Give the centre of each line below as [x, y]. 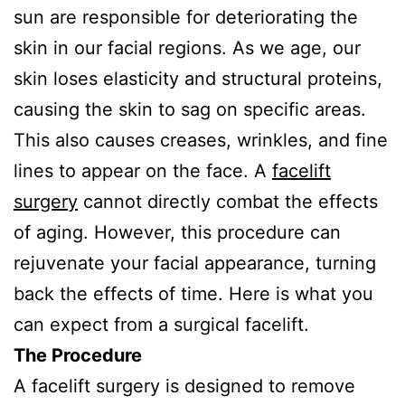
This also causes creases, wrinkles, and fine [201, 140]
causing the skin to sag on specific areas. [190, 109]
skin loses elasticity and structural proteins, [198, 79]
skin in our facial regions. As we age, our [187, 48]
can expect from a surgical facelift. [161, 325]
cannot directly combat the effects [228, 202]
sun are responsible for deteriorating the [186, 17]
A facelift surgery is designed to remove [184, 386]
